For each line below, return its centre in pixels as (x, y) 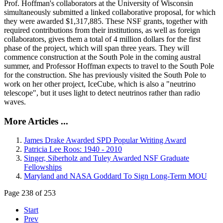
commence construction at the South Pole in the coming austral (102, 57)
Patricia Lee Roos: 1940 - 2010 (73, 149)
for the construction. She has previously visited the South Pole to (105, 75)
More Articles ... (36, 121)
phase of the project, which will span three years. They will (97, 48)
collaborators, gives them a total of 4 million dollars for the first (102, 39)
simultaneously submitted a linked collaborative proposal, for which (110, 12)
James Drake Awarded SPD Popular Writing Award (105, 140)
